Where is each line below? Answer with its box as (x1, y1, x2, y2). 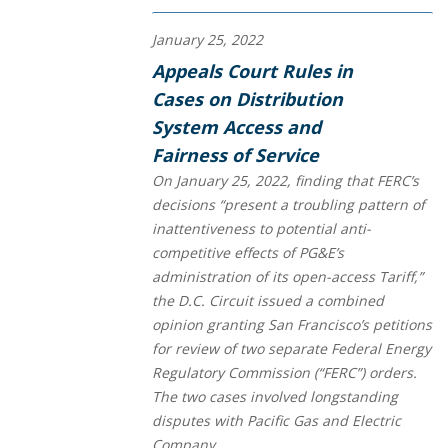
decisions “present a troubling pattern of (152, 194, 425, 214)
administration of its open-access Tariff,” (152, 266, 423, 286)
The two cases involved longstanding (152, 386, 398, 406)
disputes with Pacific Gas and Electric (152, 410, 401, 430)
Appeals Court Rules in (152, 58, 353, 83)
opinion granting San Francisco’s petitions (152, 314, 432, 334)
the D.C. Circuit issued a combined (152, 290, 384, 310)
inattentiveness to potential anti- (152, 218, 371, 238)
